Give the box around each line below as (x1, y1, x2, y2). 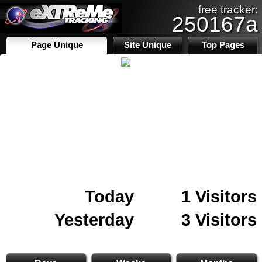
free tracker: (198, 4, 258, 16)
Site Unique (124, 40, 172, 50)
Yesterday (54, 210, 134, 229)
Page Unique (30, 40, 83, 50)
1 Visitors (181, 187, 257, 206)
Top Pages (201, 40, 244, 50)
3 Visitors (181, 210, 257, 229)
